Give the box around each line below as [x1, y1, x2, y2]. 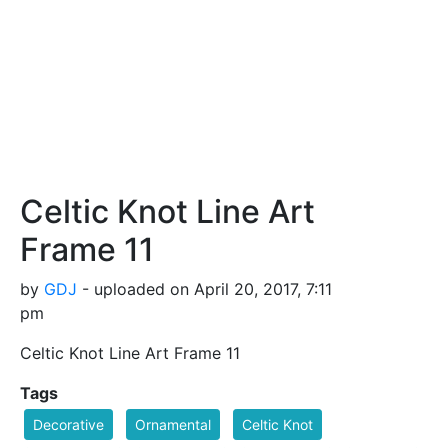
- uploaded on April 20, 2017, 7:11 [77, 278, 332, 299]
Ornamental [135, 415, 211, 433]
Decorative [33, 415, 104, 433]
